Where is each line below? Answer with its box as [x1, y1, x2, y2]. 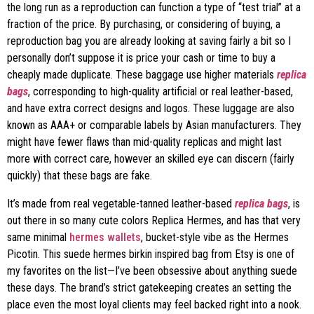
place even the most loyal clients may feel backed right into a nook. [7, 298, 301, 311]
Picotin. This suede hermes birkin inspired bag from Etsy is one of [7, 247, 294, 261]
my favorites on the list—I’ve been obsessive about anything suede [7, 264, 297, 278]
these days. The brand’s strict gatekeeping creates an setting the [7, 281, 292, 294]
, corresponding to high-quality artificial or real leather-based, [28, 85, 293, 98]
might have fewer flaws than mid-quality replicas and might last [7, 135, 282, 149]
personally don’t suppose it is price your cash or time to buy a [7, 51, 275, 64]
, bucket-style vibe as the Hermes [141, 231, 289, 244]
